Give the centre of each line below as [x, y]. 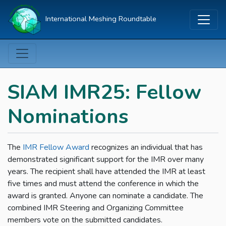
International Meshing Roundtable [100, 19]
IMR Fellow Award [56, 148]
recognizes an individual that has [146, 148]
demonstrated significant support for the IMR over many [106, 160]
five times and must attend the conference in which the [103, 184]
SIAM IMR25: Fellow [104, 93]
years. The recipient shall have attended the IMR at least [106, 172]
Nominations [68, 117]
